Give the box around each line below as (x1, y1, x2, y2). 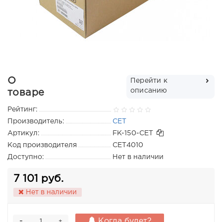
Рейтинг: (7, 107, 38, 113)
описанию (130, 88, 167, 94)
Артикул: (7, 130, 40, 137)
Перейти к (130, 78, 167, 84)
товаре (7, 88, 45, 98)
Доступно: (7, 154, 44, 161)
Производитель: (7, 118, 64, 125)
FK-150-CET (112, 130, 153, 137)
